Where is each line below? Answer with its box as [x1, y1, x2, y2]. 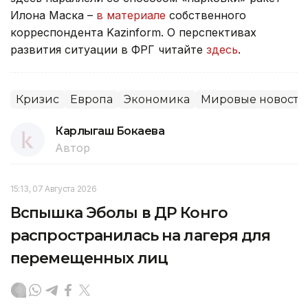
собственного [169, 8, 246, 22]
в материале [93, 8, 169, 22]
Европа [70, 92, 113, 106]
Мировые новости [201, 92, 307, 106]
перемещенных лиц [10, 248, 168, 267]
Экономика [124, 92, 190, 106]
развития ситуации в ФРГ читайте [10, 42, 206, 56]
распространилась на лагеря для [10, 225, 271, 245]
